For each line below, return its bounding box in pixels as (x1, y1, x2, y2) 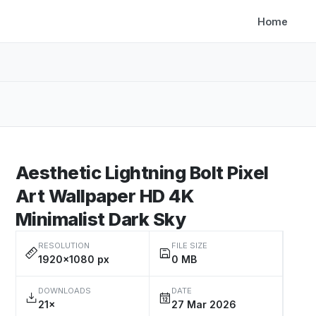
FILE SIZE (171, 241, 207, 250)
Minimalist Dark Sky (16, 208, 186, 230)
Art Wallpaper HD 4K (16, 185, 195, 207)
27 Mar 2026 (171, 298, 236, 310)
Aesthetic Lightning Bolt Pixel (16, 162, 269, 183)
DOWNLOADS (38, 286, 91, 296)
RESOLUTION (38, 241, 90, 250)
